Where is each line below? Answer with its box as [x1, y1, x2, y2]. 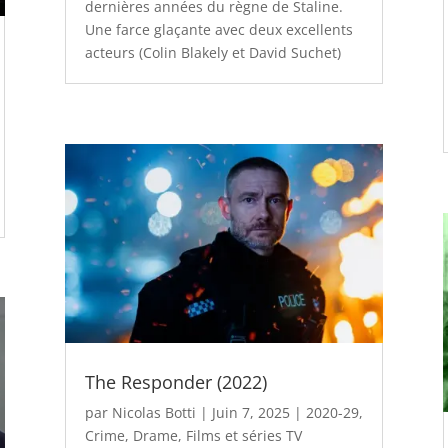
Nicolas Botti [111, 402, 196, 422]
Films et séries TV [185, 425, 302, 445]
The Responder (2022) [84, 369, 267, 394]
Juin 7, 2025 [211, 402, 290, 422]
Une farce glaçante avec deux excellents [84, 20, 353, 40]
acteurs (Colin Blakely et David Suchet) [84, 43, 341, 63]
